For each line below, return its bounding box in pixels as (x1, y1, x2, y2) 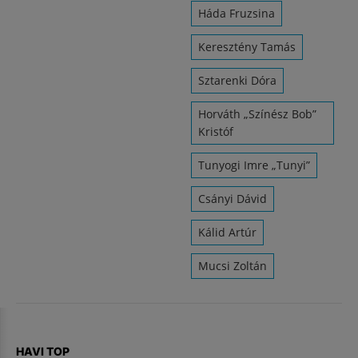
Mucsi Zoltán (198, 258, 267, 273)
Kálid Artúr (198, 225, 257, 240)
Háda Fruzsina (198, 6, 275, 21)
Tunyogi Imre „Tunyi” (198, 157, 310, 173)
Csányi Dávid (198, 191, 267, 206)
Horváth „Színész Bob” (198, 106, 316, 121)
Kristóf (198, 124, 233, 139)
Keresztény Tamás (198, 39, 296, 54)
